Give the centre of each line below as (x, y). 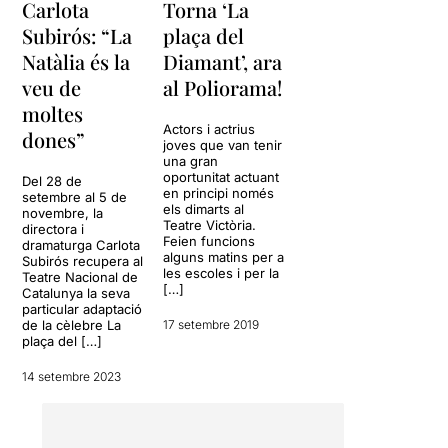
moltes (53, 113)
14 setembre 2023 (72, 376)
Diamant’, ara (223, 61)
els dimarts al (204, 208)
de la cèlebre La (72, 324)
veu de (52, 87)
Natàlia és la (76, 61)
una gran (191, 160)
